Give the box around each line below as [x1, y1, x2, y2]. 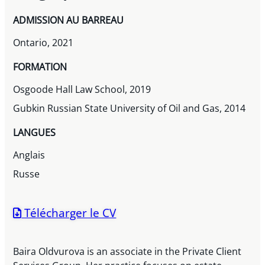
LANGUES [13, 126, 56, 140]
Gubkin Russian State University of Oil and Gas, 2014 [13, 102, 246, 115]
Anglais [13, 148, 46, 162]
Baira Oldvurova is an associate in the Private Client [13, 245, 242, 258]
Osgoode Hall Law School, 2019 [13, 83, 151, 96]
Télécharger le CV [21, 205, 117, 221]
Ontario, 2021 [13, 36, 74, 50]
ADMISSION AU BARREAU [13, 14, 124, 27]
